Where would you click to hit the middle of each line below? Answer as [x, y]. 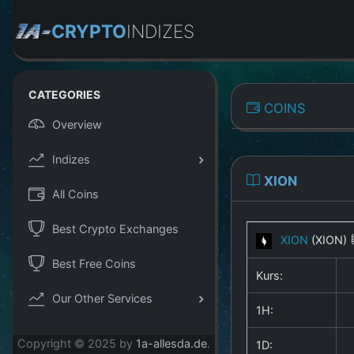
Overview [77, 124]
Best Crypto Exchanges [115, 228]
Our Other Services [102, 298]
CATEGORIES [64, 94]
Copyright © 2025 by [77, 344]
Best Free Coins [94, 263]
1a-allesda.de [171, 344]
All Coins [75, 194]
